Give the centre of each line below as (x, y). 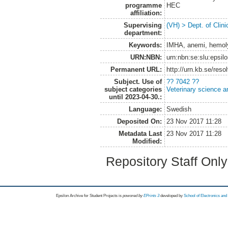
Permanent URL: (136, 69)
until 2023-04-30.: (135, 97)
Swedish (179, 109)
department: (143, 33)
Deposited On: (139, 121)
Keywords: (145, 45)
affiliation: (146, 13)
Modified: (147, 141)
